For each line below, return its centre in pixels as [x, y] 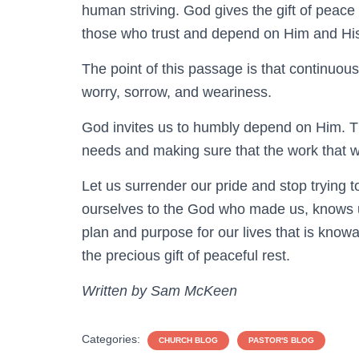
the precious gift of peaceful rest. [186, 255]
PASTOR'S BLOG [281, 340]
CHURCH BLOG [188, 340]
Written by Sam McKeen [159, 290]
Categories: [113, 339]
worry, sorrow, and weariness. [177, 92]
